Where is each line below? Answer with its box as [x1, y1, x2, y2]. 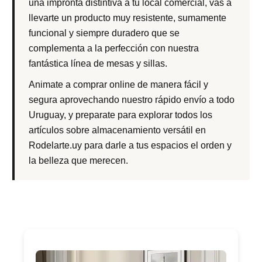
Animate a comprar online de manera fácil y [29, 79, 209, 89]
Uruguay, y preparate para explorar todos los [29, 109, 213, 120]
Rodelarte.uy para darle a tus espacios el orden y [29, 140, 232, 150]
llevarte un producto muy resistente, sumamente [29, 12, 227, 23]
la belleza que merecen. [29, 155, 129, 166]
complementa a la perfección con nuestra [29, 43, 199, 53]
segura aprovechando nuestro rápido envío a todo [29, 94, 235, 105]
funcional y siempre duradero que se [29, 27, 180, 38]
